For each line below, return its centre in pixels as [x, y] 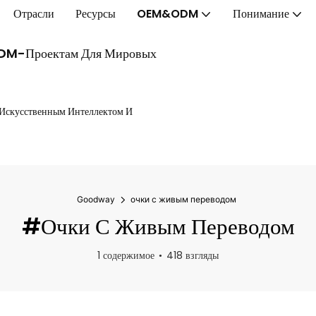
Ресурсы [96, 13]
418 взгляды [193, 256]
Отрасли [34, 13]
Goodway [96, 200]
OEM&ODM [168, 13]
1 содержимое [126, 256]
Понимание [261, 13]
